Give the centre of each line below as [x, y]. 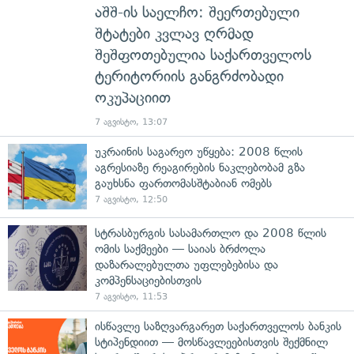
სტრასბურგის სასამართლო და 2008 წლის [211, 233]
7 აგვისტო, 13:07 [131, 122]
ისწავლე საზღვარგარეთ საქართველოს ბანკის [218, 326]
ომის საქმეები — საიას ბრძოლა [180, 249]
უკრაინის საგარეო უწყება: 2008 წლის [199, 151]
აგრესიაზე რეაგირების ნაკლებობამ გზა [200, 167]
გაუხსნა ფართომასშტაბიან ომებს [183, 183]
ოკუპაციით [133, 97]
